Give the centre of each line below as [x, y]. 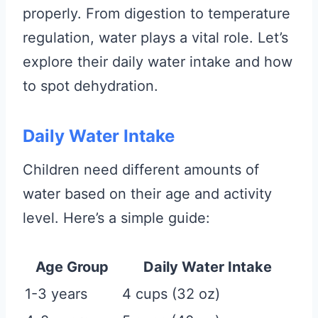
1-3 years [56, 294]
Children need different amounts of [141, 169]
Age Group [72, 267]
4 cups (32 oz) [171, 294]
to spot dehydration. [91, 86]
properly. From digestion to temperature [157, 13]
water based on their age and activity [147, 193]
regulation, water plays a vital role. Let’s [155, 37]
